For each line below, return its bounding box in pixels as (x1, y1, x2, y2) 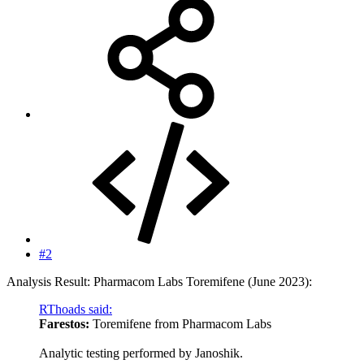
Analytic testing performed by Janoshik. (39, 345, 243, 360)
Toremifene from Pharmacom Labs (89, 316, 271, 331)
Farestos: (39, 316, 89, 331)
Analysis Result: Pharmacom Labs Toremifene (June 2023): (6, 274, 312, 288)
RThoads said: (39, 301, 112, 316)
